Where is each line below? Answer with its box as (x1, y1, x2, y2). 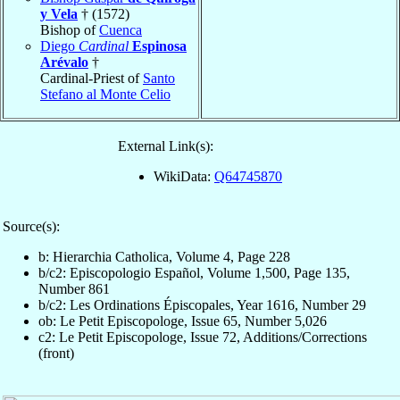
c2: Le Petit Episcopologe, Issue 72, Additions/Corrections (38, 329, 367, 345)
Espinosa (132, 37, 187, 54)
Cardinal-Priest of (40, 70, 143, 86)
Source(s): (3, 218, 60, 234)
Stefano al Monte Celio (40, 86, 171, 102)
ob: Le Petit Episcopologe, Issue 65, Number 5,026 (38, 312, 327, 329)
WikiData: (154, 168, 214, 184)
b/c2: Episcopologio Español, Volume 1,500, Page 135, (38, 264, 350, 280)
